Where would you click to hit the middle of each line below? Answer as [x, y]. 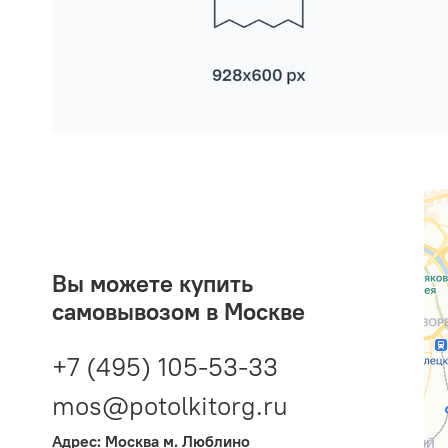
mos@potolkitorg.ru [170, 405]
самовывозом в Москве [178, 310]
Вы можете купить [152, 282]
